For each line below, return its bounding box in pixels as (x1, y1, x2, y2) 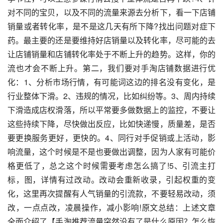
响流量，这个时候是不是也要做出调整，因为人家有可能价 (7, 145, 216, 157)
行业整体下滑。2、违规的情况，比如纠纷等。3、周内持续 (7, 90, 216, 102)
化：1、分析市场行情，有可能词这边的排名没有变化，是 (7, 76, 216, 88)
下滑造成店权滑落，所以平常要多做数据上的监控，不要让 (7, 104, 216, 115)
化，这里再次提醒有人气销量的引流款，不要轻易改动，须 (7, 187, 216, 199)
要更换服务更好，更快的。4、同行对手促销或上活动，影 (7, 131, 216, 143)
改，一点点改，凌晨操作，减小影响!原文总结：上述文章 (7, 201, 216, 213)
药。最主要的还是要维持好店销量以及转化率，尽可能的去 (7, 34, 216, 46)
